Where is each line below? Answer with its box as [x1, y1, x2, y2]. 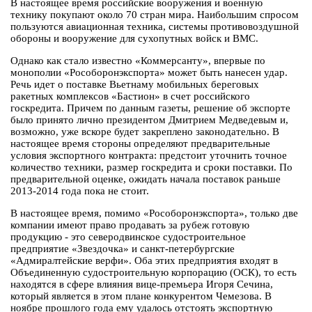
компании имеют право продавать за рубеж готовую [10, 219, 249, 231]
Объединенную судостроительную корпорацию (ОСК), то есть [10, 267, 297, 279]
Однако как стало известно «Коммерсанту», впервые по [10, 55, 265, 67]
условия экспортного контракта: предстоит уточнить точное [10, 150, 287, 162]
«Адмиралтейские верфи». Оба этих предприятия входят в [10, 255, 278, 267]
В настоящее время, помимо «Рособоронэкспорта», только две [10, 208, 298, 219]
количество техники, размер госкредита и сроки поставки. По [10, 162, 292, 173]
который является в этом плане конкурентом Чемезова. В [10, 290, 272, 302]
